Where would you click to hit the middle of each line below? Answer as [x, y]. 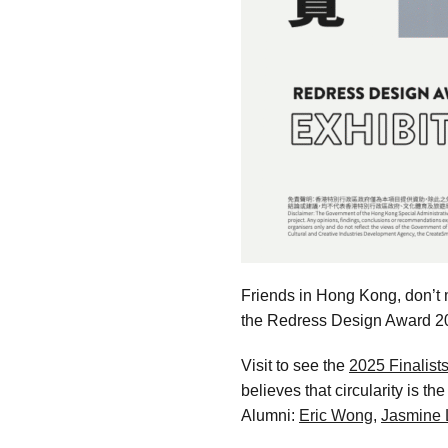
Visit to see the [295, 365]
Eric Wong [336, 415]
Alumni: [270, 415]
